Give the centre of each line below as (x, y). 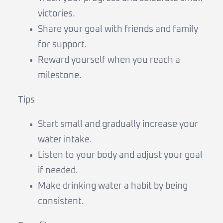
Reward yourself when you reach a (109, 60)
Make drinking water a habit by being (113, 186)
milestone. (60, 75)
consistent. (61, 201)
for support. (62, 45)
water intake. (65, 140)
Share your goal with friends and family (118, 29)
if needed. (58, 170)
